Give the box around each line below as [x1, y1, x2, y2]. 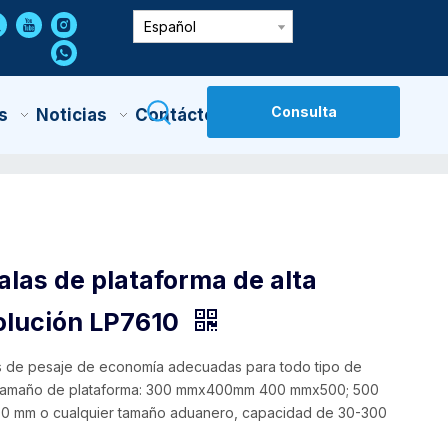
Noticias [35, 104, 107, 125]
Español [143, 18, 196, 35]
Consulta [270, 102, 337, 120]
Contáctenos [134, 104, 247, 125]
